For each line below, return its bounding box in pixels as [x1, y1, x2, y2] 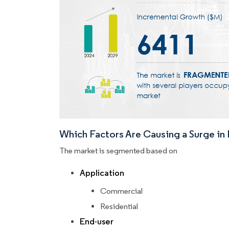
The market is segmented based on [59, 146, 177, 156]
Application [80, 168, 124, 179]
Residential [100, 201, 138, 212]
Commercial [100, 186, 143, 196]
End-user [80, 216, 113, 227]
